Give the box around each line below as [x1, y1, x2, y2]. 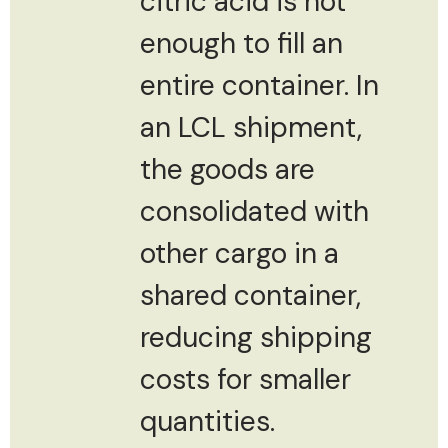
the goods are [140, 150, 315, 188]
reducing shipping [140, 318, 372, 356]
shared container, [140, 276, 361, 314]
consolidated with [140, 192, 369, 230]
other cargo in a [140, 234, 339, 272]
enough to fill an [140, 24, 343, 62]
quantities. [140, 402, 275, 440]
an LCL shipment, [140, 108, 362, 146]
